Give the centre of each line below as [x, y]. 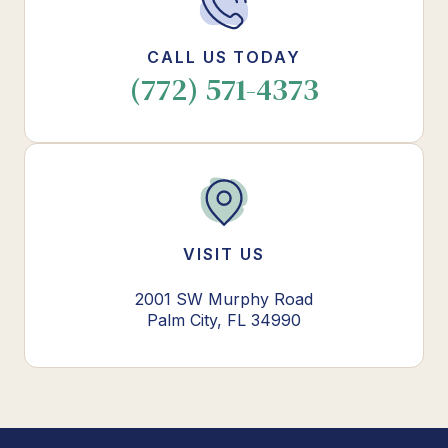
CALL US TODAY [224, 56]
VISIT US [224, 253]
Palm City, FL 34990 [224, 319]
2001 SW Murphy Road [224, 298]
